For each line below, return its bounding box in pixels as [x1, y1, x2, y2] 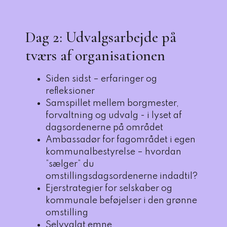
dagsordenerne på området [46, 123, 163, 132]
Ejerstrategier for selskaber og [46, 184, 172, 193]
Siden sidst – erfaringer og [46, 74, 157, 84]
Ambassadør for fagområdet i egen [46, 135, 196, 144]
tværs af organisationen [25, 46, 165, 65]
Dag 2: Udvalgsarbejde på [25, 28, 176, 47]
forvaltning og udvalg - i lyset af [46, 111, 182, 120]
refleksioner [46, 87, 95, 96]
